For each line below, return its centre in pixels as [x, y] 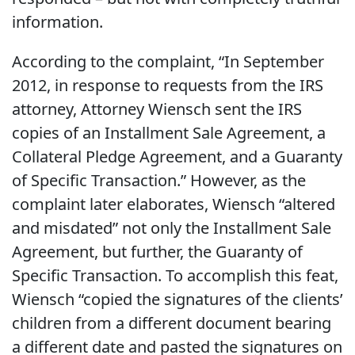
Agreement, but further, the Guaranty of [157, 252]
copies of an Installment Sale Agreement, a [169, 133]
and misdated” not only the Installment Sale [172, 228]
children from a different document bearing [172, 323]
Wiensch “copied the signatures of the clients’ [177, 300]
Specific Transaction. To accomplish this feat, [175, 276]
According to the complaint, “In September [168, 62]
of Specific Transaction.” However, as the [159, 181]
